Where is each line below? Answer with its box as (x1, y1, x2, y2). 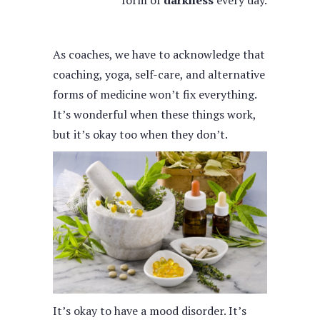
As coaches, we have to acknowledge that (53, 46, 265, 62)
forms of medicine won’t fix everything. (53, 86, 256, 102)
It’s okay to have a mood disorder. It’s (53, 303, 246, 319)
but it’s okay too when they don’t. (53, 126, 228, 142)
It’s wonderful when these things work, (53, 106, 256, 122)
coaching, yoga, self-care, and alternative (53, 66, 265, 82)
